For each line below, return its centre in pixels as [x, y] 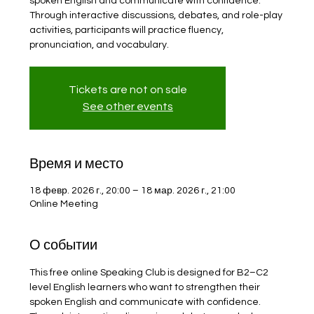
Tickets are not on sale [128, 90]
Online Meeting [64, 204]
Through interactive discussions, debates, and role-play [156, 15]
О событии [64, 245]
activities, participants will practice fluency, [127, 30]
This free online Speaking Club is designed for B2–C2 [150, 273]
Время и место [77, 164]
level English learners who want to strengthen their [146, 287]
